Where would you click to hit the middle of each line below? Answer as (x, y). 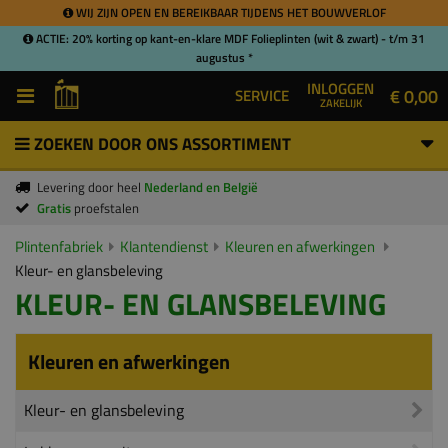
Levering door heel (90, 187)
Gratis (55, 208)
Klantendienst (164, 246)
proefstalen (106, 208)
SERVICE (262, 95)
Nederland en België (201, 187)
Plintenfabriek (59, 246)
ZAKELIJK (340, 102)
